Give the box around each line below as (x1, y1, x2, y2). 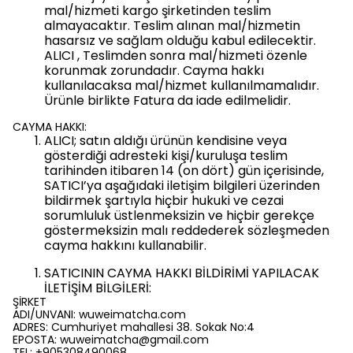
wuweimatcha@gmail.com (60, 332, 209, 347)
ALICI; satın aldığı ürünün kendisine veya (44, 132, 287, 150)
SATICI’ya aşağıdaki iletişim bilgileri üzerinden (44, 176, 320, 195)
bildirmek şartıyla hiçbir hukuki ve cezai (44, 191, 284, 210)
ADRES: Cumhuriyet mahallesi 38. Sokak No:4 (13, 319, 255, 335)
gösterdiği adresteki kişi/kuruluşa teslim (44, 147, 288, 165)
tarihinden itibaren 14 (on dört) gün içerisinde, (44, 162, 324, 180)
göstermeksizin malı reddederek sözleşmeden (44, 221, 329, 240)
